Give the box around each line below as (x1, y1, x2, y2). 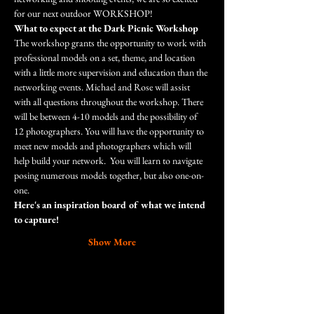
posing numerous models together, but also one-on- (14, 169, 204, 182)
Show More (88, 235, 136, 248)
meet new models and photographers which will (14, 139, 193, 152)
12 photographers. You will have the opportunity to (14, 125, 206, 137)
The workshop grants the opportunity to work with (14, 36, 208, 49)
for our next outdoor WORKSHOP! (14, 7, 153, 20)
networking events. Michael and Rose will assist (14, 81, 192, 93)
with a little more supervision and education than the (14, 66, 210, 78)
